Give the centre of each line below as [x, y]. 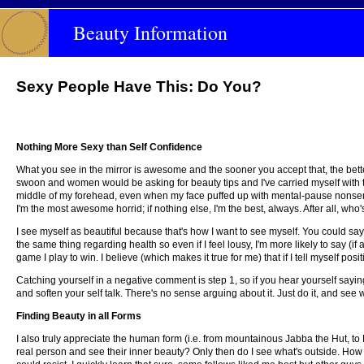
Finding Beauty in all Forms [79, 316]
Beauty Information [150, 32]
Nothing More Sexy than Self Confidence [109, 147]
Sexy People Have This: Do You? [139, 87]
